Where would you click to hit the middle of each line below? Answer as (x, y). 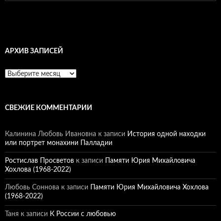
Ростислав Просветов (39, 161)
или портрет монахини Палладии (59, 143)
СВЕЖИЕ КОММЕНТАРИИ (49, 108)
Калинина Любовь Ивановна (51, 134)
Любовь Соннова (32, 187)
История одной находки (166, 134)
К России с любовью (83, 214)
